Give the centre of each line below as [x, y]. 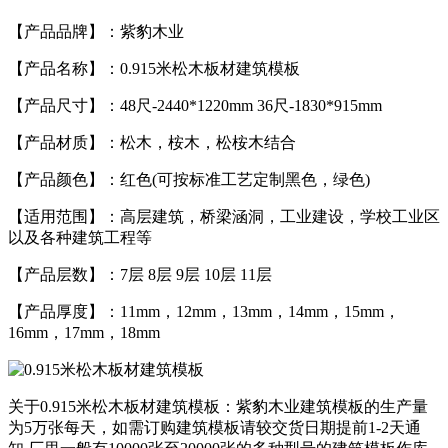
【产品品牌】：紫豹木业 [96, 31]
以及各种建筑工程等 [80, 237]
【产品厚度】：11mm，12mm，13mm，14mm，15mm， [204, 311]
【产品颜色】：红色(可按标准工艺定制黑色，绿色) [189, 179]
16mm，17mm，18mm [84, 332]
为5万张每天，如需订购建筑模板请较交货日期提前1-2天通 [214, 427]
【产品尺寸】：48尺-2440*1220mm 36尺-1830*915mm [195, 105]
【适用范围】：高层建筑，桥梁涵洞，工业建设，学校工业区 [224, 216]
